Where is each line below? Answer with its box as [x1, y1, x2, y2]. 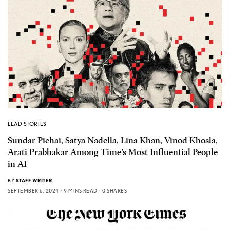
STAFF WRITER [15, 177, 52, 184]
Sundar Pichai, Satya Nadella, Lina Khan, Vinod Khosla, [8, 135, 218, 146]
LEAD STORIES [8, 120, 47, 128]
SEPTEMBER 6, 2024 [8, 187, 59, 194]
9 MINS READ [64, 187, 98, 194]
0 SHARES [102, 187, 127, 194]
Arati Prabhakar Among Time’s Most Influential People [8, 147, 218, 158]
